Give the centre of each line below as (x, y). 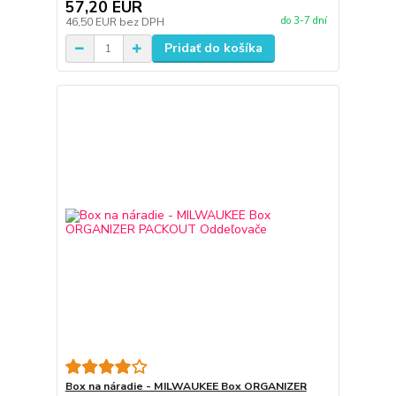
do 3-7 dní (304, 20)
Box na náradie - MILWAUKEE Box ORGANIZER (186, 386)
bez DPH (141, 23)
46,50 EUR (92, 23)
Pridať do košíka (213, 49)
